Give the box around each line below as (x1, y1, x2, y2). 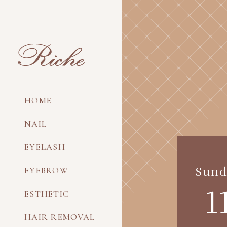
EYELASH (24, 142, 65, 153)
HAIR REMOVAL (24, 212, 95, 223)
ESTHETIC (24, 188, 69, 200)
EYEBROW (24, 165, 68, 176)
